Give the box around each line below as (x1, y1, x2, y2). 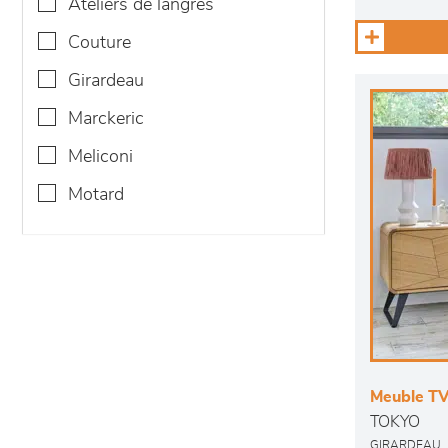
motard (83, 186, 124, 204)
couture (80, 34, 131, 52)
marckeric (83, 110, 144, 128)
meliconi (83, 148, 133, 166)
